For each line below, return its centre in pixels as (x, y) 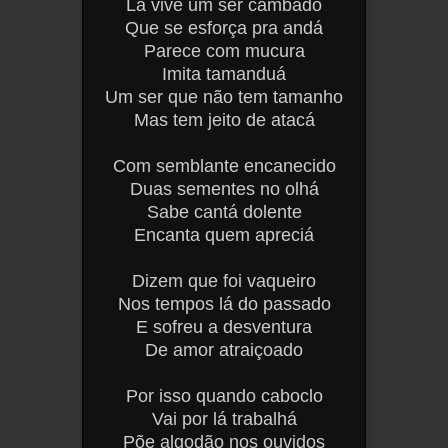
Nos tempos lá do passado (224, 303)
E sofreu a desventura (224, 326)
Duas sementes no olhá (224, 188)
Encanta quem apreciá (224, 234)
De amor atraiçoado (224, 349)
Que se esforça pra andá (224, 27)
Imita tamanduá (224, 73)
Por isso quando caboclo (224, 395)
